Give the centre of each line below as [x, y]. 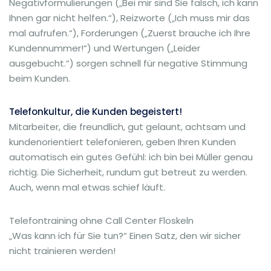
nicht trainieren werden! [62, 251]
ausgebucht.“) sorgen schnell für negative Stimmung [128, 63]
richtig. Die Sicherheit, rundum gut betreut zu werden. [128, 172]
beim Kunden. [40, 78]
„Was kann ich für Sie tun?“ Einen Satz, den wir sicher [125, 236]
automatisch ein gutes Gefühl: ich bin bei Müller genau [131, 157]
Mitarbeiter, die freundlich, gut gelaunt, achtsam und [127, 127]
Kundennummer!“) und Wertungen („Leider [105, 48]
